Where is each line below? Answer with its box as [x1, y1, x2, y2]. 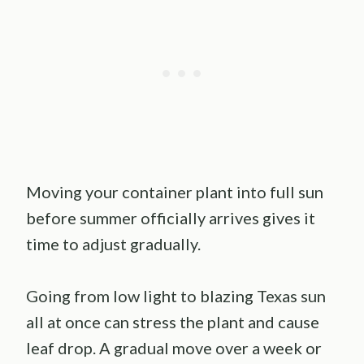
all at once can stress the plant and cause [26, 311, 319, 331]
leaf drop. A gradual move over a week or [26, 337, 322, 357]
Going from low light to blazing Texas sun [26, 285, 326, 305]
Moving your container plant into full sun [26, 181, 323, 201]
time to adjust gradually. [26, 233, 201, 253]
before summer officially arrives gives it [26, 207, 315, 227]
